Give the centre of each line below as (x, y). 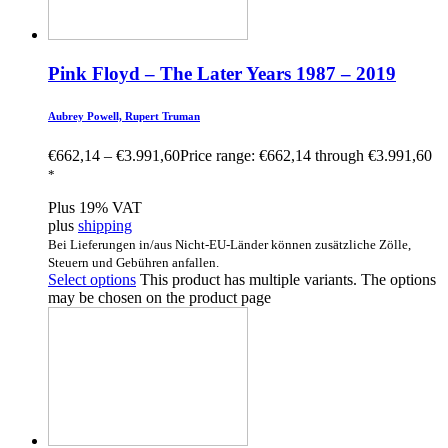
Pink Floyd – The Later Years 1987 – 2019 (222, 73)
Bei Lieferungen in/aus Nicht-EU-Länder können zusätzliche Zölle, (229, 244)
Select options (92, 279)
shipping (105, 225)
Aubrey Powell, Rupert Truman (124, 115)
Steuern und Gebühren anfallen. (133, 262)
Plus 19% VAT (95, 207)
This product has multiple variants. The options (288, 279)
